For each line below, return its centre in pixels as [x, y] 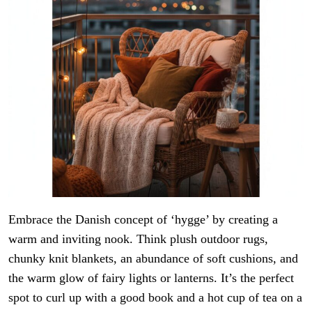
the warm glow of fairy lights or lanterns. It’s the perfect [151, 278]
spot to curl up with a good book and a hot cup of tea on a [155, 297]
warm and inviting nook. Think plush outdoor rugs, [138, 239]
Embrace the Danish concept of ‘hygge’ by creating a [143, 219]
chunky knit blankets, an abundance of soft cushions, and [153, 258]
